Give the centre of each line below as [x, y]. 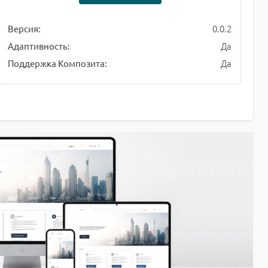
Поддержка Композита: [58, 63]
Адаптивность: [39, 46]
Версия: [25, 29]
